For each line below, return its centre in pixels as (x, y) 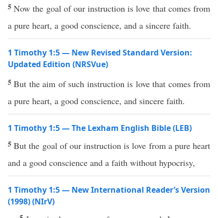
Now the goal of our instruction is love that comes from (112, 8)
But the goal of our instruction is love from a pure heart (112, 145)
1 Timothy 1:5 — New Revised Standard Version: (100, 53)
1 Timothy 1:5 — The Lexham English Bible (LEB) (100, 128)
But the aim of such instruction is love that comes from (112, 84)
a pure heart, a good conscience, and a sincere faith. (100, 25)
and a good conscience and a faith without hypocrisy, (101, 163)
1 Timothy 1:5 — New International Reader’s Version (109, 190)
